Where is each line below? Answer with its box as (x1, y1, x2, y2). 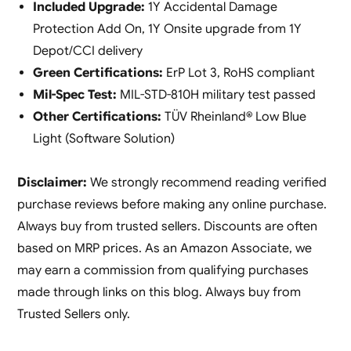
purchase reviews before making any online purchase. (16, 196, 327, 212)
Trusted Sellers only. (16, 306, 130, 322)
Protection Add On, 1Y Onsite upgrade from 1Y (32, 20, 302, 37)
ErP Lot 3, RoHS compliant (162, 64, 315, 81)
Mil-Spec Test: (32, 86, 117, 103)
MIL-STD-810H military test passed (116, 86, 316, 103)
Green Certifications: (32, 64, 163, 81)
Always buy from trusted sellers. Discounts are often (16, 218, 317, 234)
